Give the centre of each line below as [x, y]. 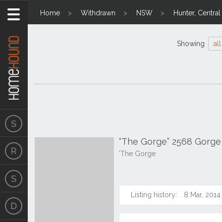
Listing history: [154, 195]
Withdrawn [98, 13]
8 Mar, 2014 [202, 195]
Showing [192, 44]
